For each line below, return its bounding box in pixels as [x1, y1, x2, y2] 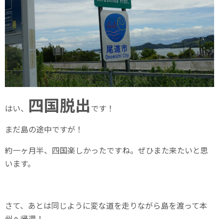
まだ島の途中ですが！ [5, 123, 83, 135]
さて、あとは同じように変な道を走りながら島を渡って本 [5, 199, 207, 211]
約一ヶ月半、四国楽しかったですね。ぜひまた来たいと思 [5, 144, 208, 156]
